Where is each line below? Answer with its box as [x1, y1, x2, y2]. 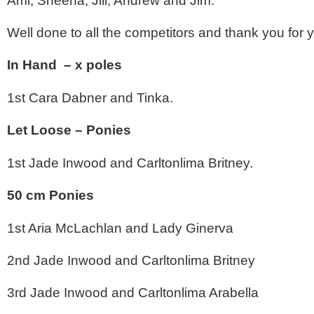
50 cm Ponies [7, 187, 94, 203]
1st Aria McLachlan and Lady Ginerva [7, 220, 233, 235]
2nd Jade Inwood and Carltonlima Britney [7, 252, 255, 268]
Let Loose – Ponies [7, 122, 131, 137]
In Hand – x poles [7, 57, 122, 72]
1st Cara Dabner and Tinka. [7, 90, 173, 105]
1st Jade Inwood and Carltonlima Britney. [7, 155, 253, 170]
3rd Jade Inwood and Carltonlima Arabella [7, 285, 259, 300]
